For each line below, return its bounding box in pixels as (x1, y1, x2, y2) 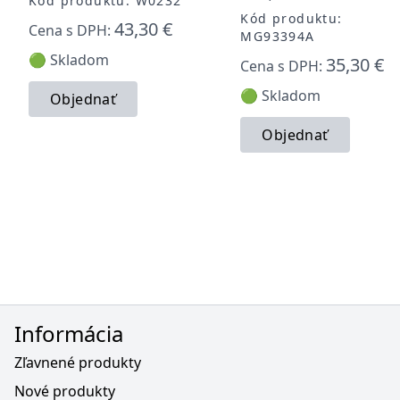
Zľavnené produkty (14, 353, 141, 373)
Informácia (14, 319, 123, 349)
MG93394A (240, 27, 315, 45)
